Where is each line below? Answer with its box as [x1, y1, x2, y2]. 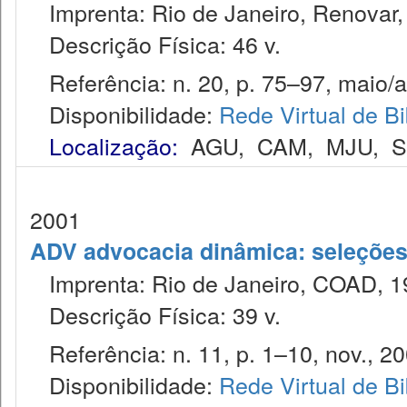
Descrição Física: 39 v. [30, 298, 281, 331]
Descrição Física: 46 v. [30, 27, 281, 60]
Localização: [49, 129, 178, 162]
